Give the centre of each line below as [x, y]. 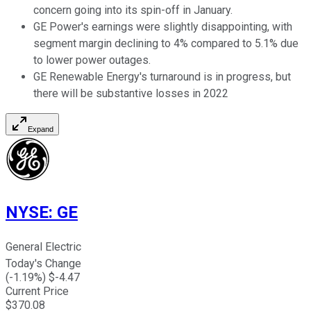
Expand [41, 129]
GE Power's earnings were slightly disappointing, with [163, 27]
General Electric [43, 247]
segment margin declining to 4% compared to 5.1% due [166, 44]
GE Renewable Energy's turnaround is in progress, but [162, 77]
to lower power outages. [92, 60]
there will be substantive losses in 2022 [131, 94]
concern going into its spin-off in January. [133, 10]
